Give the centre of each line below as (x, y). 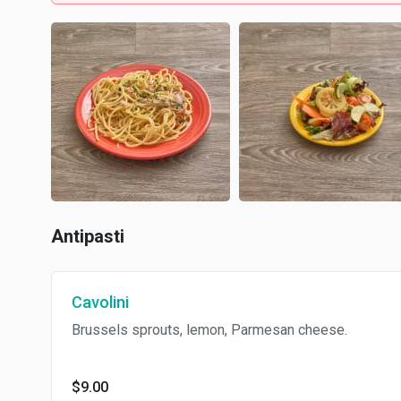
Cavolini (100, 302)
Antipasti (88, 236)
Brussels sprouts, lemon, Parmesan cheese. (209, 330)
